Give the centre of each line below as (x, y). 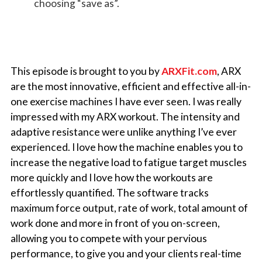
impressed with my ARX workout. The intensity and (125, 116)
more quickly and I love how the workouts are (111, 177)
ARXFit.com (189, 71)
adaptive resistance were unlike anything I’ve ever (123, 132)
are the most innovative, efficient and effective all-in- (130, 86)
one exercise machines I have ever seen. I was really (126, 101)
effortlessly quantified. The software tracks (109, 192)
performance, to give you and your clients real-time (126, 253)
